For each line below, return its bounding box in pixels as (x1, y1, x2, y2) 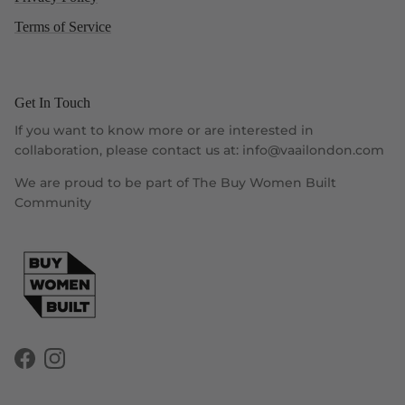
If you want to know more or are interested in (14, 122, 314, 139)
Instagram (53, 359, 119, 376)
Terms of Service (14, 19, 111, 35)
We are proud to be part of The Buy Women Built (14, 174, 336, 192)
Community (14, 194, 91, 212)
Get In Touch (14, 95, 90, 111)
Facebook (24, 359, 88, 376)
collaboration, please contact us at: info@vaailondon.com (14, 142, 384, 159)
